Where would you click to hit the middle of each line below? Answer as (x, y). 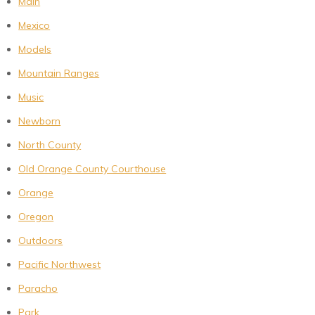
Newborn (40, 121)
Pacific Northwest (60, 265)
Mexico (34, 26)
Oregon (36, 217)
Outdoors (41, 241)
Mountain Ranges (59, 73)
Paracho (38, 289)
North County (50, 145)
